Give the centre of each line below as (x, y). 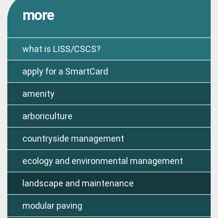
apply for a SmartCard (65, 71)
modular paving (52, 205)
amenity (38, 93)
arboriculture (47, 116)
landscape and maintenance (78, 183)
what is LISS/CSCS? (61, 49)
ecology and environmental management (102, 161)
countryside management (73, 138)
